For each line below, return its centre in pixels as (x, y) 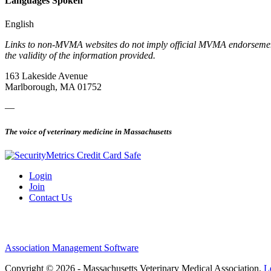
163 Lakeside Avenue (46, 76)
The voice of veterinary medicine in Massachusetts (88, 131)
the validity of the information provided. (80, 56)
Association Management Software (72, 247)
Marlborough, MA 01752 (53, 87)
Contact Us (51, 197)
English (19, 24)
